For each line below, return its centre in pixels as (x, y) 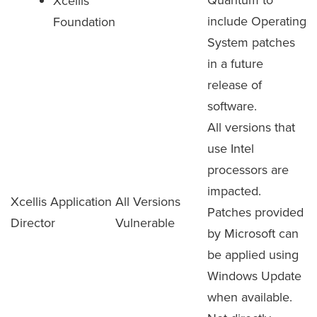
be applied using (253, 254)
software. (232, 106)
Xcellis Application (61, 201)
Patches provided (255, 212)
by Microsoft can (253, 233)
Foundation (84, 22)
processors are (248, 169)
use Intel (231, 148)
